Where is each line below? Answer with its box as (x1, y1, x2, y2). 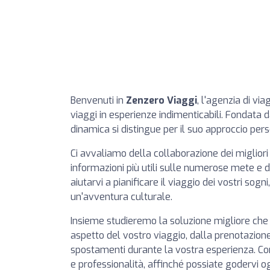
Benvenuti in (71, 94, 126, 107)
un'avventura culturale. (71, 190, 172, 203)
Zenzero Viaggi (126, 94, 197, 107)
